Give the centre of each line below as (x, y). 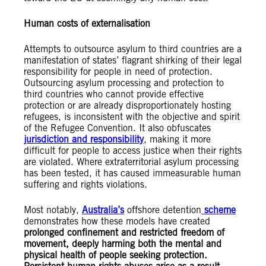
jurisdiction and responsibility (84, 140)
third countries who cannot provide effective (114, 94)
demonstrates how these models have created (117, 221)
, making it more (177, 140)
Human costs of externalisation (87, 24)
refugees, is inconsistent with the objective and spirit (132, 117)
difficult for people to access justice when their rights (133, 151)
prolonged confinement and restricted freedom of (124, 233)
